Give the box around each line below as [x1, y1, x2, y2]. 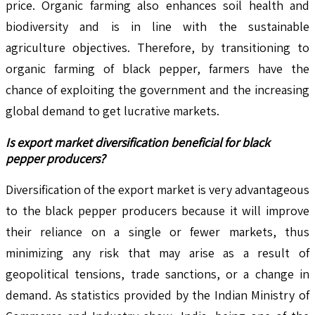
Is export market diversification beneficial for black [6, 134, 270, 150]
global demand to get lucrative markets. [6, 102, 219, 119]
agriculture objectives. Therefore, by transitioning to [6, 39, 309, 56]
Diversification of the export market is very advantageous [6, 181, 309, 198]
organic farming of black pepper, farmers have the [6, 60, 309, 77]
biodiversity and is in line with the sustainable [6, 18, 309, 34]
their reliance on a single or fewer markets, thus [6, 223, 309, 240]
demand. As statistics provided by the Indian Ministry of [6, 286, 309, 303]
